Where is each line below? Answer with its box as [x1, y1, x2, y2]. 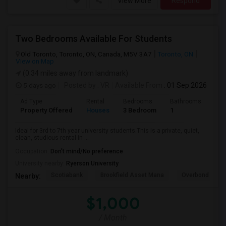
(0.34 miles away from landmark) [21, 69, 128, 77]
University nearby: [15, 160, 66, 167]
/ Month [99, 213, 127, 222]
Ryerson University [66, 160, 119, 167]
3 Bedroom [123, 106, 156, 114]
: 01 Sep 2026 [162, 81, 207, 89]
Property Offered [20, 106, 73, 114]
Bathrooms [170, 98, 201, 105]
